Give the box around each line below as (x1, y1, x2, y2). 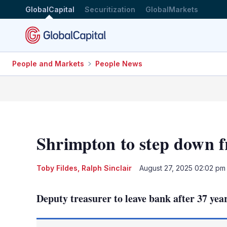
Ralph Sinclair (82, 163, 132, 172)
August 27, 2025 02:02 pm (139, 163, 225, 172)
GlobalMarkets (145, 5, 198, 14)
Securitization (85, 5, 135, 14)
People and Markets (12, 59, 84, 68)
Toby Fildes (36, 163, 78, 172)
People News (95, 59, 142, 68)
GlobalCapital (25, 5, 74, 14)
